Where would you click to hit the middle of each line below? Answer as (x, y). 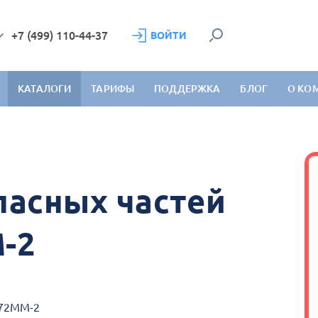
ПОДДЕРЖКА (187, 89)
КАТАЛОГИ (45, 89)
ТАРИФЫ (113, 89)
